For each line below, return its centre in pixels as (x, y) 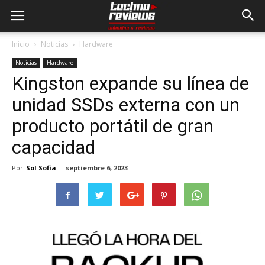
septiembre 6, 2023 (97, 168)
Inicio (21, 44)
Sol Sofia (41, 168)
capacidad (54, 147)
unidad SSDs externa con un (126, 105)
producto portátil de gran (113, 126)
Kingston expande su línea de (130, 83)
